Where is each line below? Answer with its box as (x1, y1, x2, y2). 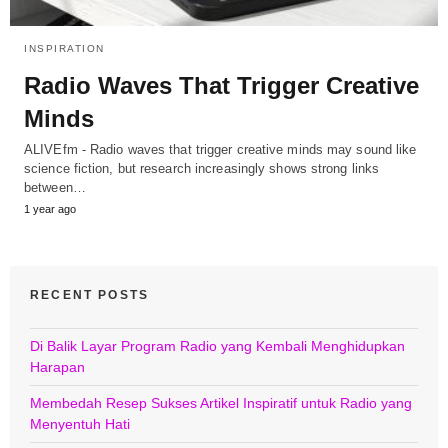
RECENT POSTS (30, 288, 150, 303)
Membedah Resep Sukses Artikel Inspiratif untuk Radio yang (30, 395, 412, 412)
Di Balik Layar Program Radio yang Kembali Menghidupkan (30, 338, 405, 355)
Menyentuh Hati (30, 416, 130, 433)
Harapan (30, 359, 85, 376)
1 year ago (24, 203, 76, 216)
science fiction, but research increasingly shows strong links (24, 161, 380, 177)
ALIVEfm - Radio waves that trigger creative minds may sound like (24, 142, 417, 158)
